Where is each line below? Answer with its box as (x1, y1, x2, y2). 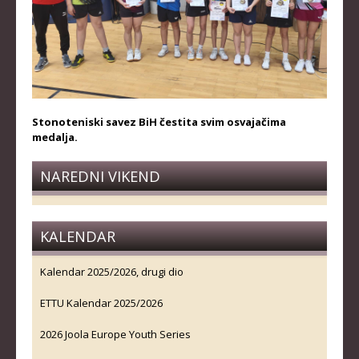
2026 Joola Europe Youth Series (40, 326, 191, 341)
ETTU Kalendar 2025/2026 (40, 295, 163, 310)
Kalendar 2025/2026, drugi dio (40, 264, 184, 279)
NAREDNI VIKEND (40, 166, 160, 186)
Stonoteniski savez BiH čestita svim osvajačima (32, 114, 286, 129)
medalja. (32, 129, 78, 144)
